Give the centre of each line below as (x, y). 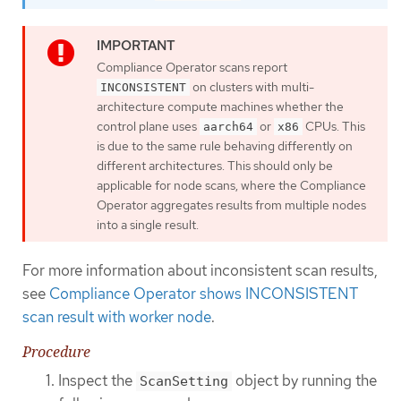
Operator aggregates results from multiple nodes (231, 205)
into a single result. (148, 225)
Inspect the (97, 381)
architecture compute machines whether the (220, 107)
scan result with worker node (117, 316)
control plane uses (148, 127)
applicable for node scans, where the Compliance (231, 186)
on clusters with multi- (252, 87)
